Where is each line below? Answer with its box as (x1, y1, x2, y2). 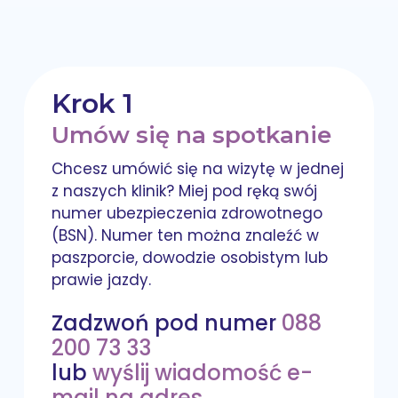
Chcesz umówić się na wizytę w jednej (52, 157, 345, 179)
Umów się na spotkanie (52, 120, 332, 149)
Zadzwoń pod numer (52, 308, 283, 338)
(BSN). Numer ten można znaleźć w (52, 224, 320, 246)
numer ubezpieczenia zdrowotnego (52, 202, 323, 224)
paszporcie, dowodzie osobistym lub (52, 246, 329, 268)
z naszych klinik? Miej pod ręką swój (52, 179, 318, 202)
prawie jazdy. (52, 268, 152, 291)
